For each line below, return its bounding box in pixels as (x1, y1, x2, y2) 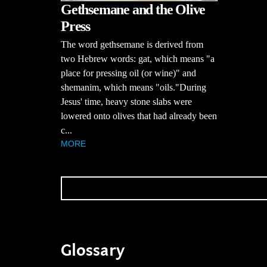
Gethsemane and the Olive (61, 1, 206, 17)
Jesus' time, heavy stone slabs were (61, 96, 192, 107)
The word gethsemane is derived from (61, 39, 203, 49)
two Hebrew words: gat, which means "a (61, 53, 215, 64)
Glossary (61, 240, 125, 260)
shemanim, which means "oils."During (61, 82, 206, 92)
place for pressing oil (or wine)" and (61, 67, 196, 78)
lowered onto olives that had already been (61, 110, 217, 121)
